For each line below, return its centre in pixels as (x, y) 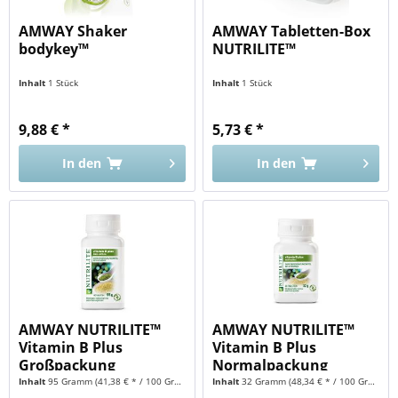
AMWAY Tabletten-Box (292, 31)
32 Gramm (266, 381)
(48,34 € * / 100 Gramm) (329, 381)
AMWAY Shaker (73, 31)
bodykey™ (54, 48)
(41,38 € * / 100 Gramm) (135, 381)
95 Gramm (72, 381)
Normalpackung (271, 365)
